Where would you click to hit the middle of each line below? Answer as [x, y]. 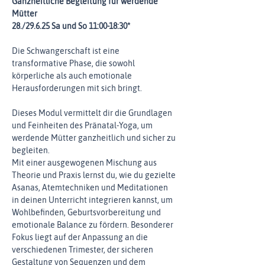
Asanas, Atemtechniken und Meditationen [91, 188]
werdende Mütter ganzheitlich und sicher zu [95, 138]
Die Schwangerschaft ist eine [67, 51]
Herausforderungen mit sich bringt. [77, 88]
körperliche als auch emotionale [73, 76]
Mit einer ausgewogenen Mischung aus [85, 163]
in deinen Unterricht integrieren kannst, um [93, 200]
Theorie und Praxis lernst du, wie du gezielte [95, 175]
